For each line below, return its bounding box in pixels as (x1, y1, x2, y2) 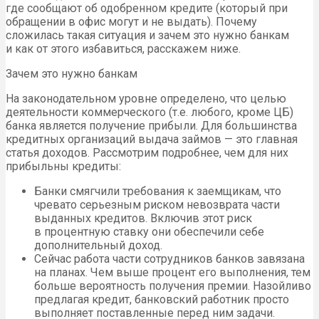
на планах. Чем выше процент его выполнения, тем (34, 266, 310, 280)
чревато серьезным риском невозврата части (34, 198, 280, 212)
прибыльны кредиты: (6, 159, 121, 174)
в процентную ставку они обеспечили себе (34, 225, 264, 239)
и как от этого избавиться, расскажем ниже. (6, 42, 241, 56)
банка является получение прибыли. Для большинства (6, 119, 297, 133)
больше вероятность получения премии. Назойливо (34, 279, 311, 293)
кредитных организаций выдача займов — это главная (6, 132, 298, 147)
